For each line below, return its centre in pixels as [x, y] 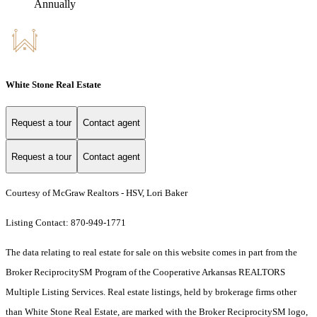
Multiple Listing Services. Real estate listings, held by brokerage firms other [151, 292]
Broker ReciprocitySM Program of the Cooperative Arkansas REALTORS [145, 272]
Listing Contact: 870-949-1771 [67, 223]
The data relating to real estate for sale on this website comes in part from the [151, 253]
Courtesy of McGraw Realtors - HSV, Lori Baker [97, 193]
